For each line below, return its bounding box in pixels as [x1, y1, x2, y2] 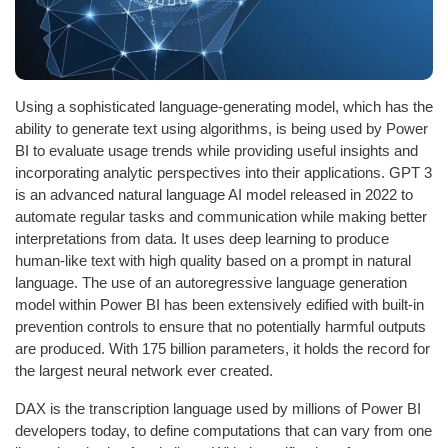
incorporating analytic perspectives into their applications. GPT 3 [15, 163, 432, 181]
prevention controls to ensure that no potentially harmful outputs [15, 317, 426, 335]
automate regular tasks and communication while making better [15, 207, 427, 225]
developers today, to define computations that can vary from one [15, 421, 432, 439]
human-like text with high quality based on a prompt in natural [15, 251, 411, 269]
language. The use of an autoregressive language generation [15, 273, 407, 291]
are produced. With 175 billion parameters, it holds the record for [15, 339, 430, 357]
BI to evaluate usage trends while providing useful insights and [15, 141, 418, 159]
